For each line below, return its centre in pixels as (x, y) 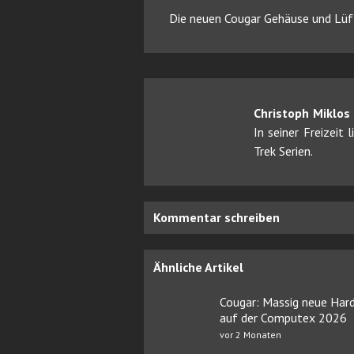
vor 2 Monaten (250, 334)
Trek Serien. (283, 151)
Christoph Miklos (302, 113)
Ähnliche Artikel (198, 267)
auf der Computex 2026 (283, 317)
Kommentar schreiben (217, 217)
